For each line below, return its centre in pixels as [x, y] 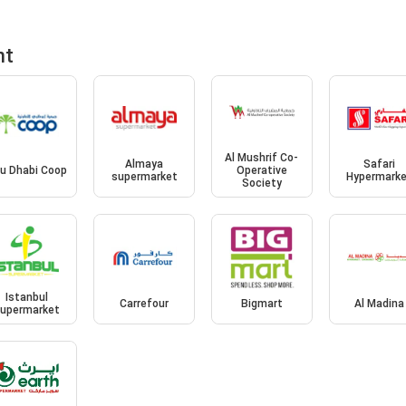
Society [261, 184]
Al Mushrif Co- [262, 158]
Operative [261, 171]
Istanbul [26, 297]
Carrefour [145, 303]
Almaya [145, 164]
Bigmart [261, 303]
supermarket [144, 177]
